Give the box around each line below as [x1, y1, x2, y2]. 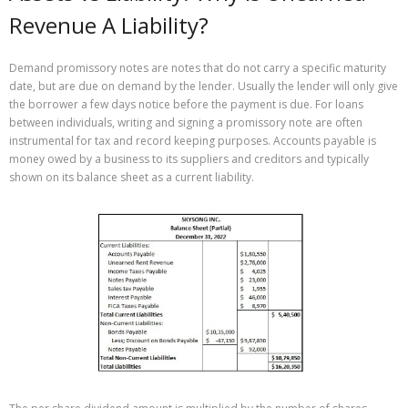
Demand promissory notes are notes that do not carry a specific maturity [9, 59, 386, 76]
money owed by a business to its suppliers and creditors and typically [9, 150, 369, 167]
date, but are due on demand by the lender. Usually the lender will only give [9, 77, 398, 94]
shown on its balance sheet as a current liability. [9, 168, 254, 185]
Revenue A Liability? [9, 9, 209, 40]
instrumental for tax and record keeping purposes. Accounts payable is [9, 132, 376, 148]
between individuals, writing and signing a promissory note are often [9, 114, 362, 130]
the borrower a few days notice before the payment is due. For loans [9, 96, 363, 112]
